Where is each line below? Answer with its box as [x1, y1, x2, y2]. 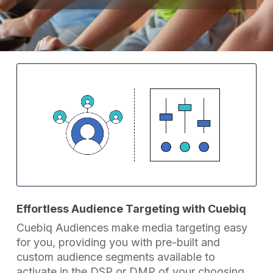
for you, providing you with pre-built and [16, 236, 221, 249]
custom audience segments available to [16, 250, 216, 264]
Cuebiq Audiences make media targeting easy [16, 221, 248, 235]
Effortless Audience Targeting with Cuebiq [16, 202, 247, 216]
